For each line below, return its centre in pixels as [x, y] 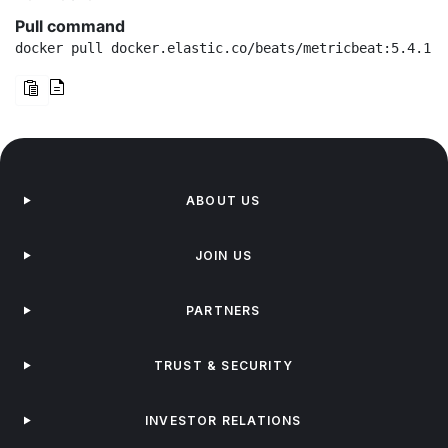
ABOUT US [223, 200]
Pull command [70, 26]
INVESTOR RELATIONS [223, 420]
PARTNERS [223, 310]
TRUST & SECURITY [223, 365]
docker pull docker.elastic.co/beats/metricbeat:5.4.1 [223, 48]
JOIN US [223, 255]
